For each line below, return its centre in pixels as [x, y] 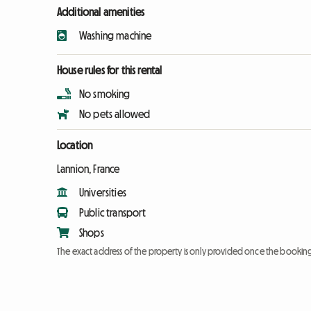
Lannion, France [89, 169]
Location [75, 145]
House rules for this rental [110, 70]
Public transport [113, 213]
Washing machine [116, 36]
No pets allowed [115, 114]
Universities [103, 193]
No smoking [105, 94]
